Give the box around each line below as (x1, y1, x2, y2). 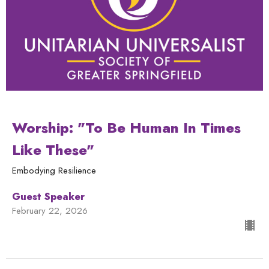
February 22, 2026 (12, 204, 88, 218)
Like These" (12, 139, 94, 161)
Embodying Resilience (12, 164, 96, 178)
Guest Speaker (12, 190, 85, 204)
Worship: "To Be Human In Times (12, 117, 241, 139)
